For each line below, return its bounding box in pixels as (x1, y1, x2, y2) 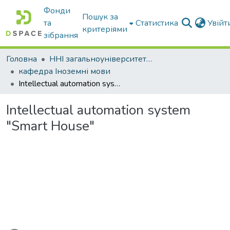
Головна (6, 53, 37, 65)
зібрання (44, 30, 79, 41)
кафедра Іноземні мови (18, 66, 110, 77)
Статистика (136, 17, 179, 29)
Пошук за (82, 11, 119, 23)
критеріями (82, 24, 128, 35)
